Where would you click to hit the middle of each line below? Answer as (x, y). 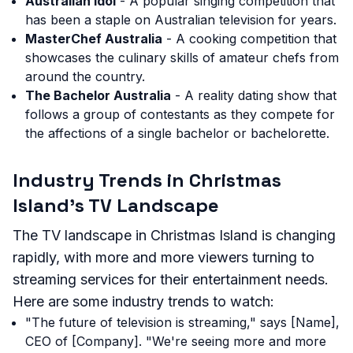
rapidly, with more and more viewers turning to (163, 257)
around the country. (85, 76)
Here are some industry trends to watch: (143, 301)
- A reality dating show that (254, 95)
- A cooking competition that (249, 39)
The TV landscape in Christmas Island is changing (174, 235)
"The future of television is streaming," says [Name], (182, 322)
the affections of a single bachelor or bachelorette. (177, 133)
